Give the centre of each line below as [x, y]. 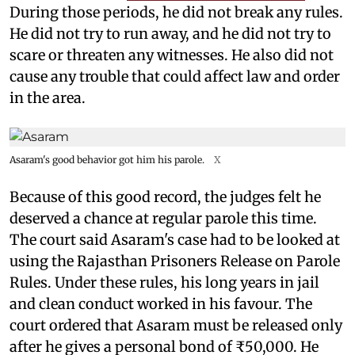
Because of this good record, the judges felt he [165, 197]
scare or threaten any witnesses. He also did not [172, 55]
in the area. [48, 97]
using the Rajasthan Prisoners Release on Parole [175, 261]
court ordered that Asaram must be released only [176, 325]
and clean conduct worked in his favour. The [161, 303]
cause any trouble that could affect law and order [175, 76]
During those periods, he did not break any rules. [176, 12]
